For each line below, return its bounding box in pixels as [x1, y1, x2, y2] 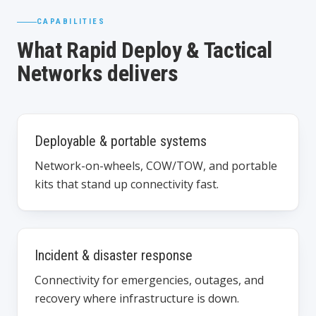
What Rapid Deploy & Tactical [17, 37, 273, 63]
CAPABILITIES [37, 17, 106, 26]
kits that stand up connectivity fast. [35, 176, 219, 192]
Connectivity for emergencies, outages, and [35, 272, 264, 288]
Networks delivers [17, 60, 178, 87]
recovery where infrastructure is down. [35, 291, 239, 306]
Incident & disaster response [35, 247, 193, 264]
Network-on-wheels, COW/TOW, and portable [35, 158, 277, 174]
